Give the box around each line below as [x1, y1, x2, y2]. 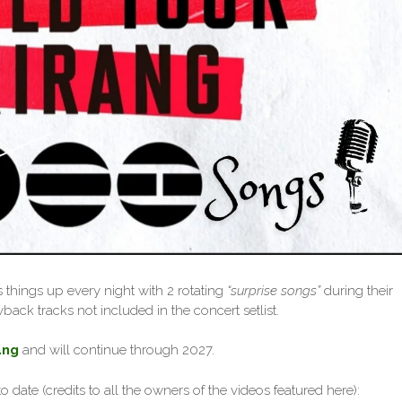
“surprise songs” [227, 282, 320, 299]
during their [320, 282, 393, 299]
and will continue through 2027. [19, 342, 214, 359]
